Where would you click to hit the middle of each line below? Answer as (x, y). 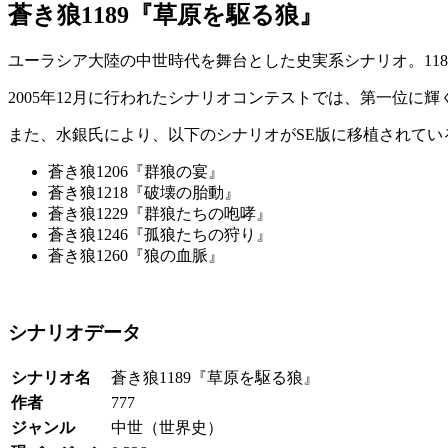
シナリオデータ (74, 332)
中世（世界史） (167, 427)
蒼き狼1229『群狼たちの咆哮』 (160, 214)
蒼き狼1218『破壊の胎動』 (144, 193)
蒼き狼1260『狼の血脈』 (136, 256)
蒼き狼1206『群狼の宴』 (136, 172)
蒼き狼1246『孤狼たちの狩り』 (160, 235)
